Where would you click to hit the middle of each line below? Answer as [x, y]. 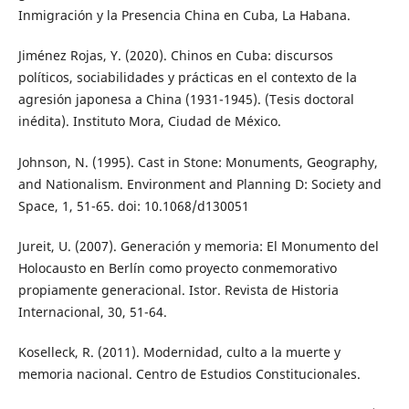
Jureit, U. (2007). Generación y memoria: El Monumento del [198, 246]
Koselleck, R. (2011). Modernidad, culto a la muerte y [179, 351]
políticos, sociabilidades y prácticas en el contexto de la [187, 78]
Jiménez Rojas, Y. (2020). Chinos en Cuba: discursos [175, 56]
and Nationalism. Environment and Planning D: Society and [199, 184]
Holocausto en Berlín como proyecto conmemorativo [177, 267]
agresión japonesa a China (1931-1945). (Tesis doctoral [186, 100]
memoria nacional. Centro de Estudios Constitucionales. [189, 373]
